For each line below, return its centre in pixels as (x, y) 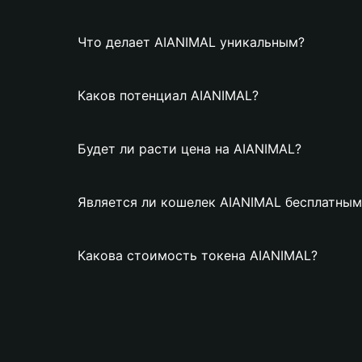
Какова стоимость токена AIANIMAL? (198, 255)
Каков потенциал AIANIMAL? (168, 95)
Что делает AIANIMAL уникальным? (191, 42)
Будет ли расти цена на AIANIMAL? (189, 149)
